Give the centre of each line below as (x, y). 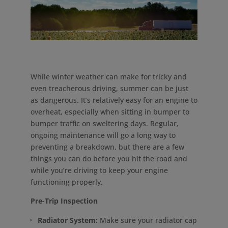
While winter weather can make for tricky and (108, 76)
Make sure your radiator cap (147, 220)
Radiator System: (67, 220)
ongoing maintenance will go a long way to (103, 135)
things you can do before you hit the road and (109, 158)
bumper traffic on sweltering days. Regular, (104, 123)
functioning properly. (66, 182)
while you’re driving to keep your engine (99, 170)
